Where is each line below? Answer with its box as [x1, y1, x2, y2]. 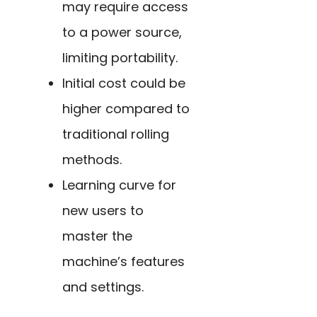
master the [62, 226, 132, 245]
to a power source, [62, 23, 182, 41]
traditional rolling [62, 125, 169, 143]
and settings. [62, 277, 144, 296]
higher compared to [62, 99, 190, 117]
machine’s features [62, 252, 185, 270]
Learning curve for [62, 175, 176, 194]
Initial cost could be [62, 74, 185, 92]
